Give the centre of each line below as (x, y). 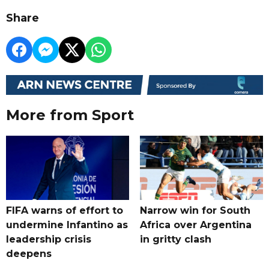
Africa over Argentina (195, 225)
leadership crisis (49, 240)
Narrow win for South (195, 211)
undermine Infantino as (67, 225)
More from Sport (70, 115)
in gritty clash (175, 240)
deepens (29, 254)
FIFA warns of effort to (65, 211)
